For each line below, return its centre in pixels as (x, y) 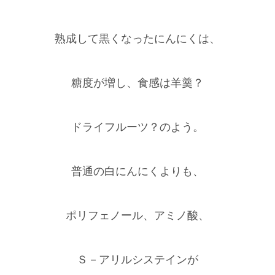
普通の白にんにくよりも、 (137, 172)
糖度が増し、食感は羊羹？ (137, 83)
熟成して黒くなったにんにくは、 (137, 39)
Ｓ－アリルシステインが (137, 260)
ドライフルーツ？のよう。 (137, 127)
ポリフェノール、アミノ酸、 (137, 216)
